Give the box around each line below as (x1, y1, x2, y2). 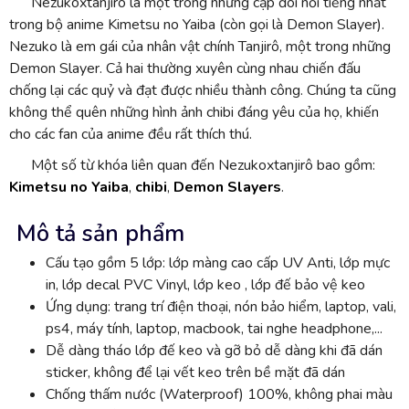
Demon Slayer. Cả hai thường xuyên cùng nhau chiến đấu (9, 58, 361, 79)
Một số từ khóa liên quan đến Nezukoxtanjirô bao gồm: (31, 154, 375, 175)
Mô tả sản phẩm (16, 217, 184, 249)
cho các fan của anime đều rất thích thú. (9, 123, 252, 144)
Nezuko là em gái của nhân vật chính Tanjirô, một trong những (9, 36, 391, 57)
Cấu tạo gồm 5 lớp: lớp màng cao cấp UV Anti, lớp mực (46, 252, 390, 273)
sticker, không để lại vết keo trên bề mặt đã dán (46, 362, 345, 383)
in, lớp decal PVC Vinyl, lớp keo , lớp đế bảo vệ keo (46, 274, 365, 295)
